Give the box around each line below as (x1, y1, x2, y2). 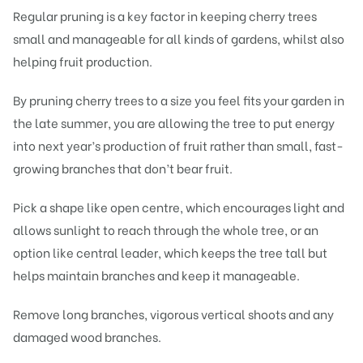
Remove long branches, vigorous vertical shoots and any (13, 305, 334, 323)
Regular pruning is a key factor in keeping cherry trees (13, 6, 317, 25)
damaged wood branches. (13, 327, 161, 346)
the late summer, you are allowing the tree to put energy (13, 113, 335, 132)
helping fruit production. (13, 52, 152, 70)
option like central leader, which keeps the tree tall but (13, 243, 327, 262)
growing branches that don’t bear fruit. (13, 159, 233, 177)
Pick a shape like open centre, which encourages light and (13, 198, 344, 216)
